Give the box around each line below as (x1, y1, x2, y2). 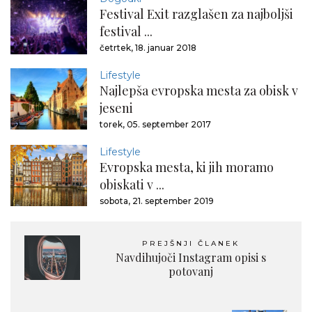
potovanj (169, 264, 213, 279)
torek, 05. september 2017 (100, 119, 211, 130)
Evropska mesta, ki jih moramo (100, 159, 274, 176)
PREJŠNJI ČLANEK (142, 239, 240, 249)
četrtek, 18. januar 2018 (100, 42, 196, 54)
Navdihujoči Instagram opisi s (116, 250, 266, 265)
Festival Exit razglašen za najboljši (100, 6, 293, 23)
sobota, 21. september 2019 (100, 196, 214, 207)
